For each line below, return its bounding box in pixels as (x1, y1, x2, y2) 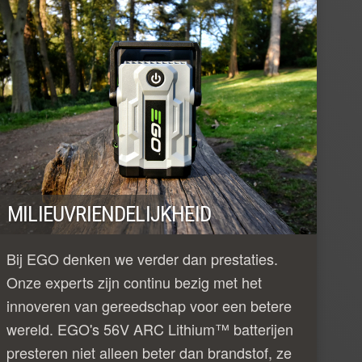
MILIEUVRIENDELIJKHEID (7, 200, 211, 227)
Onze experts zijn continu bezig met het (6, 271, 262, 293)
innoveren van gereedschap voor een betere (6, 294, 292, 316)
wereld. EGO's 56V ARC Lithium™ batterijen (6, 318, 293, 339)
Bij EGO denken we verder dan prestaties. (6, 247, 278, 269)
